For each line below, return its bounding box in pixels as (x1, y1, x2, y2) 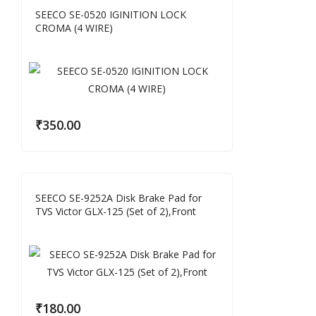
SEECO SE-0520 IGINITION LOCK (35, 8, 186, 21)
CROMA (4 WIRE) (35, 21, 113, 35)
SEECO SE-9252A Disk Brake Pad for (35, 191, 202, 205)
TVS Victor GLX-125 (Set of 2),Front (35, 205, 196, 218)
